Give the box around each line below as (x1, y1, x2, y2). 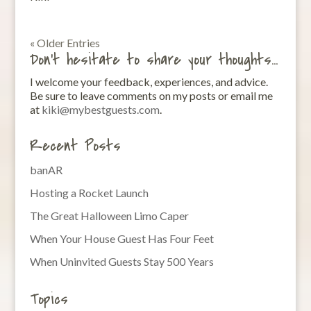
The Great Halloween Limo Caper (29, 208, 189, 222)
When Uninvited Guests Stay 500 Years (29, 254, 214, 268)
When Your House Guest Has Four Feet (29, 231, 214, 245)
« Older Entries (29, 35, 100, 49)
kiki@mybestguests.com (41, 102, 160, 116)
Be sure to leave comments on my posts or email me (29, 88, 273, 102)
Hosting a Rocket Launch (29, 185, 149, 199)
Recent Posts (29, 134, 121, 157)
